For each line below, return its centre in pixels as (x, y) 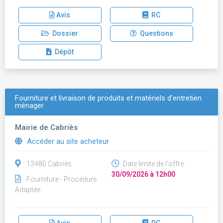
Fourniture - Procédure (61, 179)
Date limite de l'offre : (154, 164)
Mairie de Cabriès (46, 127)
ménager (29, 106)
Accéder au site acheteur (67, 141)
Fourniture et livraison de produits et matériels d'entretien (108, 98)
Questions (155, 33)
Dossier (64, 33)
